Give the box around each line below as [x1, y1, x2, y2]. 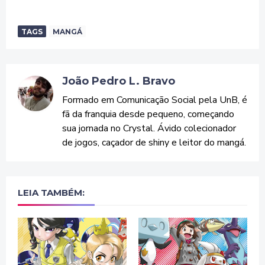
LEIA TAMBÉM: [18, 187, 85, 198]
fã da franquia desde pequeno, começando [62, 108, 234, 121]
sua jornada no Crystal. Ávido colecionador [62, 122, 236, 135]
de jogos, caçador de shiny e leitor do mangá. [62, 136, 246, 149]
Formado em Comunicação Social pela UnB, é [62, 93, 247, 106]
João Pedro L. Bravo [62, 75, 175, 88]
